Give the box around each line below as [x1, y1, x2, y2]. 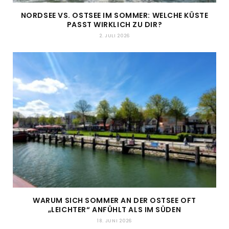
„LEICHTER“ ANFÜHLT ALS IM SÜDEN [48, 204, 181, 215]
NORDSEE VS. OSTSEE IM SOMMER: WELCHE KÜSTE [20, 10, 209, 20]
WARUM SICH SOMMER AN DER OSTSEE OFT [33, 195, 196, 206]
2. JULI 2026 [99, 32, 130, 39]
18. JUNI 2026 [97, 218, 132, 224]
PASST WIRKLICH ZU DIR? [66, 19, 163, 30]
